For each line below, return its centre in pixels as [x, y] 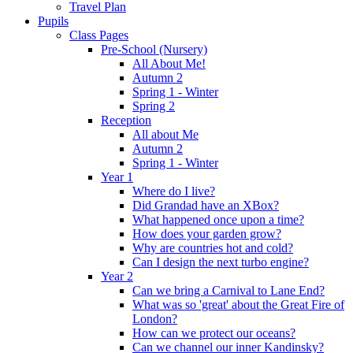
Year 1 [117, 177]
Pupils [53, 21]
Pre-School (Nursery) [154, 50]
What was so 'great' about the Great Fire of [238, 305]
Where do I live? [174, 191]
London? [155, 319]
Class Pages [99, 35]
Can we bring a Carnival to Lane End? [229, 291]
